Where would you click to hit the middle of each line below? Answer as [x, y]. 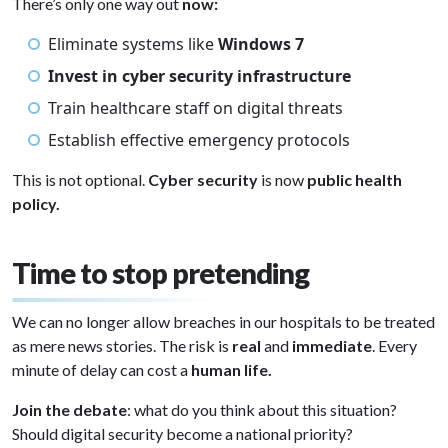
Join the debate [69, 409]
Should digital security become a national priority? [182, 433]
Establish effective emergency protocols [199, 140]
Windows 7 [261, 44]
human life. [231, 369]
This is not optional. [80, 179]
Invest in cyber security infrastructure [199, 76]
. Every [394, 345]
